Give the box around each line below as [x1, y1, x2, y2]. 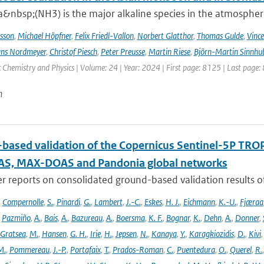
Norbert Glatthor [137, 30, 193, 41]
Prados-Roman [112, 244, 163, 255]
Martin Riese [148, 46, 190, 57]
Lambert [94, 196, 123, 207]
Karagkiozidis [189, 228, 234, 239]
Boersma [115, 212, 145, 223]
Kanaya [151, 228, 177, 239]
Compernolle [2, 196, 44, 207]
